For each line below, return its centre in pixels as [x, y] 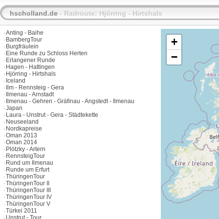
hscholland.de [34, 13]
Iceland [16, 81]
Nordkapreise [24, 129]
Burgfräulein [22, 46]
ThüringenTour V [28, 204]
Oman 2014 [22, 142]
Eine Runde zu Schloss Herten [47, 53]
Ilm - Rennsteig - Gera [35, 88]
